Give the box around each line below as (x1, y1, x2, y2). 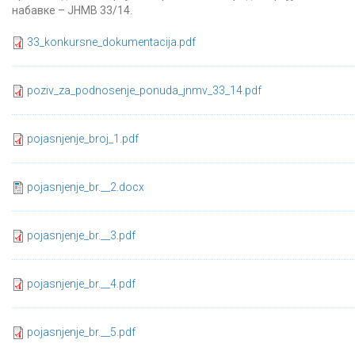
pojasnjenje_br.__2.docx (27, 180, 144, 193)
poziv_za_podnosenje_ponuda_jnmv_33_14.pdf (27, 83, 261, 97)
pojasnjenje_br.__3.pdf (27, 228, 136, 242)
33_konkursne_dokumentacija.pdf (27, 35, 196, 48)
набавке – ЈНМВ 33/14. (12, 3, 132, 17)
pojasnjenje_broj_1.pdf (27, 132, 139, 145)
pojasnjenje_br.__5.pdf (27, 325, 136, 338)
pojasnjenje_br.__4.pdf (27, 277, 136, 290)
